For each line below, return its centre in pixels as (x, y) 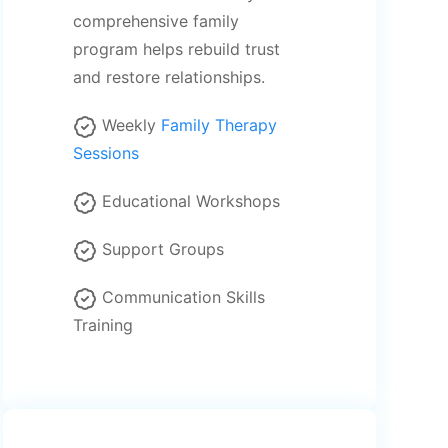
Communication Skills (183, 297)
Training (102, 325)
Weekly (131, 125)
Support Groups (162, 249)
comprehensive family (155, 21)
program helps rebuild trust (176, 49)
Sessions (105, 153)
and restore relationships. (168, 77)
